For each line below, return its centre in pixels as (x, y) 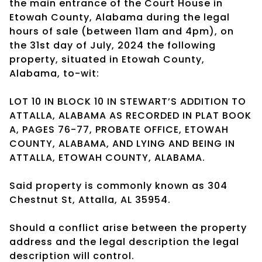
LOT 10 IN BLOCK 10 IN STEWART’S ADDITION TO (128, 101)
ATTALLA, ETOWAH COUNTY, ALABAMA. (107, 157)
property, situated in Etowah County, (107, 59)
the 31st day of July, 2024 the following (113, 45)
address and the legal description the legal (124, 242)
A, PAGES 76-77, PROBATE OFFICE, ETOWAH (119, 129)
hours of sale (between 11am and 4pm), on (122, 31)
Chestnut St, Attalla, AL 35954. (90, 199)
